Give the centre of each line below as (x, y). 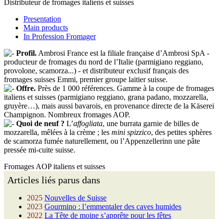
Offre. (26, 88)
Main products (46, 28)
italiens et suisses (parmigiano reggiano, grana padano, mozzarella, (106, 97)
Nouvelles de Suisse (76, 198)
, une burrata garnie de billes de (151, 124)
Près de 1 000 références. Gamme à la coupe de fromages (125, 88)
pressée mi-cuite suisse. (40, 150)
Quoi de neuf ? (40, 124)
